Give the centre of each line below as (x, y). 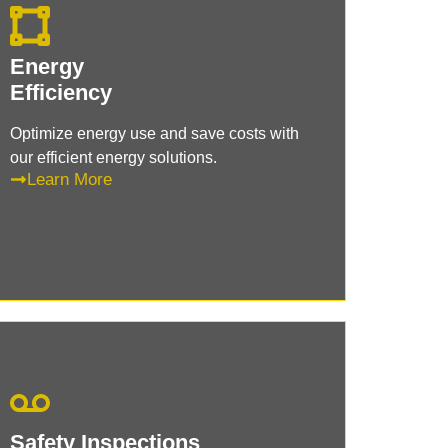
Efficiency (61, 92)
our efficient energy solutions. (114, 157)
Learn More (70, 179)
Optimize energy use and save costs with (155, 133)
